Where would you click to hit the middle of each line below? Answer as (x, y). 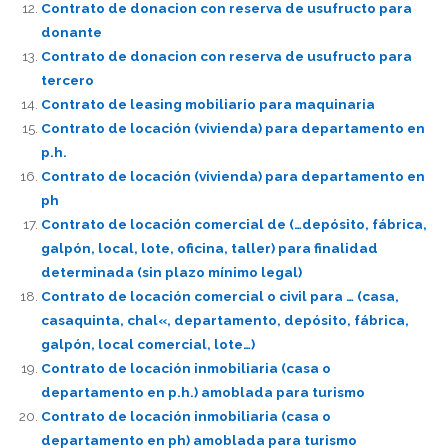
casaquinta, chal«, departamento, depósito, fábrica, (224, 319)
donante (71, 31)
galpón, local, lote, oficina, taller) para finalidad (209, 247)
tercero (67, 79)
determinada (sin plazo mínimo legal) (171, 271)
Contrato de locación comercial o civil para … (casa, (219, 295)
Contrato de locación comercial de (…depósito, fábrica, (233, 223)
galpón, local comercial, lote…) (147, 343)
